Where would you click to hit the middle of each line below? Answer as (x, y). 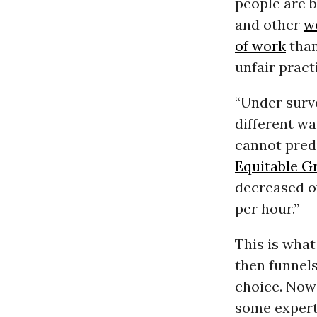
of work (260, 46)
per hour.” (267, 209)
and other (269, 25)
